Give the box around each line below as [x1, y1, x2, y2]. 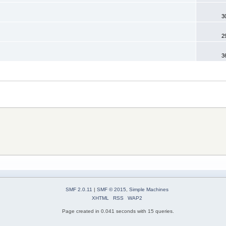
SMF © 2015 [96, 187, 126, 193]
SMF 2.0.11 [65, 187, 92, 193]
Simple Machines [129, 187, 168, 193]
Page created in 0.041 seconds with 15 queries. [62, 208, 174, 214]
